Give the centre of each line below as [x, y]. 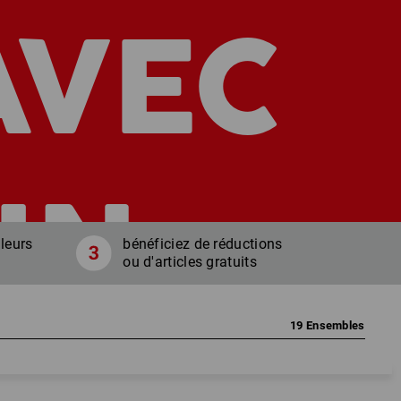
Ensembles [335, 325]
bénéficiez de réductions [203, 243]
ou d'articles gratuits [190, 261]
